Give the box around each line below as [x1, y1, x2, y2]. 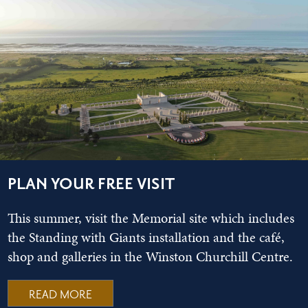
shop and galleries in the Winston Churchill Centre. [8, 246, 294, 266]
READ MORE [29, 287, 93, 302]
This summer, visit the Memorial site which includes [8, 208, 295, 228]
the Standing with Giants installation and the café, [8, 227, 285, 247]
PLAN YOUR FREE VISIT [8, 173, 175, 195]
